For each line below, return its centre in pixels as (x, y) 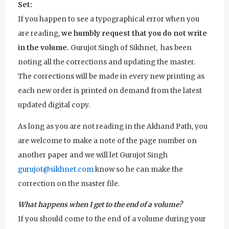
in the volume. (44, 48)
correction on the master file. (70, 184)
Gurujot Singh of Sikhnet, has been (131, 48)
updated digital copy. (55, 105)
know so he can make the (138, 169)
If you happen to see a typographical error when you (109, 19)
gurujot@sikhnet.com (56, 169)
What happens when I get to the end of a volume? (100, 205)
